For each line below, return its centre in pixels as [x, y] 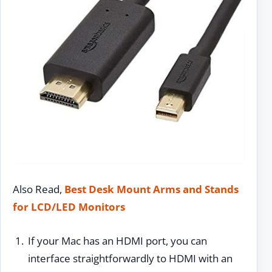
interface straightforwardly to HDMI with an [130, 259]
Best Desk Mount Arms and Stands [151, 189]
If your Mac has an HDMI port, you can [117, 241]
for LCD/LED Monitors [69, 206]
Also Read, [39, 189]
